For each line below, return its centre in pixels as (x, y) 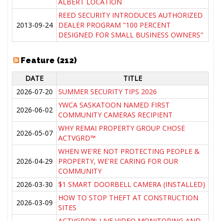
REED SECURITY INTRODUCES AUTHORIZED (131, 15)
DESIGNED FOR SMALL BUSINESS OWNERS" (131, 35)
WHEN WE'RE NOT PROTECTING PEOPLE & (129, 151)
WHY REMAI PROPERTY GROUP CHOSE (122, 128)
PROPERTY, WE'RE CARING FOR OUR (118, 161)
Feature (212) (49, 61)
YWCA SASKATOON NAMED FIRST (114, 105)
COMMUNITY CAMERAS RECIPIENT (116, 115)
